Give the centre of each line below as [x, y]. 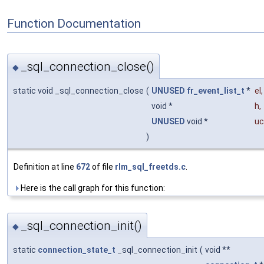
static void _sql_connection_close [78, 91]
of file [103, 167]
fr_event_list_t [216, 91]
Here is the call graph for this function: [92, 188]
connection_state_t [77, 250]
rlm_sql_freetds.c [150, 167]
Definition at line [45, 167]
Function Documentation [74, 24]
